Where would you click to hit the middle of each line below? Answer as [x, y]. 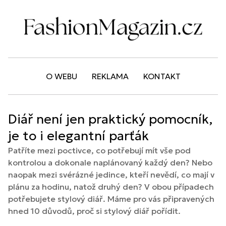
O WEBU [61, 76]
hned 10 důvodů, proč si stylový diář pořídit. [94, 211]
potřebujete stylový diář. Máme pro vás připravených [111, 199]
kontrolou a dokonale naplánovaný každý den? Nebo [110, 163]
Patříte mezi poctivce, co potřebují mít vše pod [99, 151]
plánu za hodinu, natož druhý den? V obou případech [111, 187]
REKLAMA [110, 76]
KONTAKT [162, 76]
